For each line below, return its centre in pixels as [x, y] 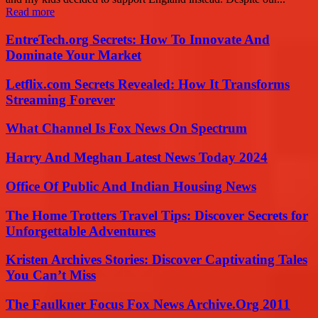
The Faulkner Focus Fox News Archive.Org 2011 [148, 305]
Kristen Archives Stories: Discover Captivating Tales [157, 260]
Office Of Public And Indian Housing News [131, 186]
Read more [30, 12]
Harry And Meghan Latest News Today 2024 [137, 158]
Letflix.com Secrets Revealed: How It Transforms [148, 84]
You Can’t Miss [51, 275]
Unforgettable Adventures [81, 231]
